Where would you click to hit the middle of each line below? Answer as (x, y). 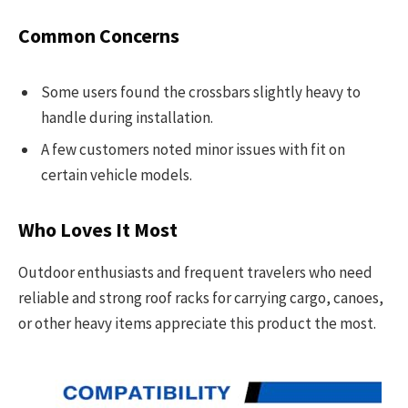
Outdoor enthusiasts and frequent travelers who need (195, 273)
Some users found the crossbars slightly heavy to (201, 92)
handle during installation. (127, 117)
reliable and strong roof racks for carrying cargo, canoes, (201, 298)
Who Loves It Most (98, 229)
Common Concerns (99, 36)
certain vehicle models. (117, 175)
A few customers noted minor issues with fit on (193, 150)
